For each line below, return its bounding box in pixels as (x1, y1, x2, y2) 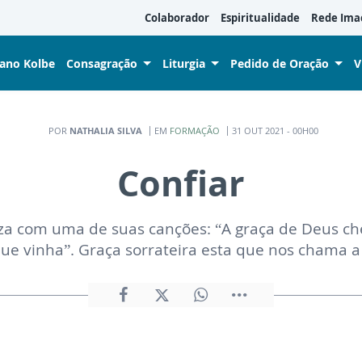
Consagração (66, 55, 137, 71)
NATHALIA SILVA (69, 124, 142, 137)
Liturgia (162, 55, 205, 71)
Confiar (117, 159, 245, 207)
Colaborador (145, 11, 209, 25)
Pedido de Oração (230, 55, 329, 71)
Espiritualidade (221, 11, 300, 25)
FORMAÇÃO (169, 124, 220, 137)
